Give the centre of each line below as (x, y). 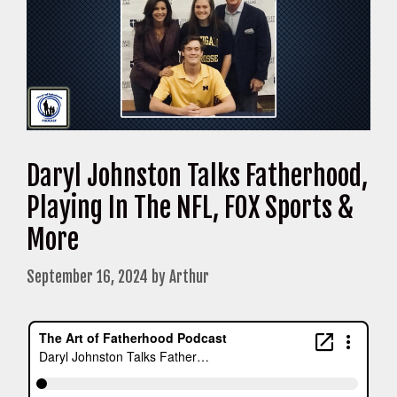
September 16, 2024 (87, 276)
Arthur (189, 276)
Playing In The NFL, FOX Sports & (190, 208)
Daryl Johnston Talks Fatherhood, (197, 176)
